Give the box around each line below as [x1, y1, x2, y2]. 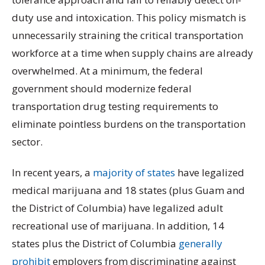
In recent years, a [12, 165, 93, 179]
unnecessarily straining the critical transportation [12, 28, 243, 43]
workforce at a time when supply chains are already [12, 46, 253, 60]
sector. [12, 135, 45, 149]
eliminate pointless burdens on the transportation [12, 117, 245, 131]
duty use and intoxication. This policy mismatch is [12, 11, 246, 25]
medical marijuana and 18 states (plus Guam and [12, 183, 245, 197]
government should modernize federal [12, 82, 192, 96]
